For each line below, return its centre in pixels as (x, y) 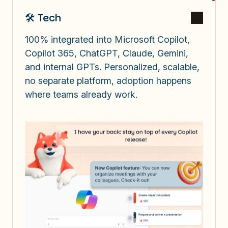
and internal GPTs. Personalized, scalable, (112, 67)
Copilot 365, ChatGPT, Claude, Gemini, (107, 53)
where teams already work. (81, 94)
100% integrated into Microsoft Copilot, (107, 39)
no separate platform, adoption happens (108, 80)
